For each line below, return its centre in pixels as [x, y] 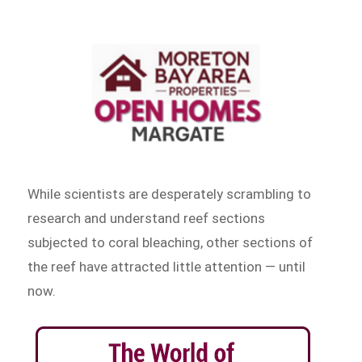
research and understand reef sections [147, 218]
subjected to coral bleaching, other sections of [170, 242]
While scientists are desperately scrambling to [170, 194]
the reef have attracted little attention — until [167, 266]
